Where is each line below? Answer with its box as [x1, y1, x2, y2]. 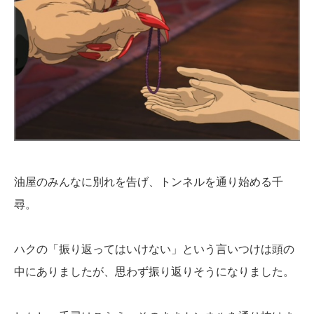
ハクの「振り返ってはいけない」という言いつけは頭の [14, 243, 294, 255]
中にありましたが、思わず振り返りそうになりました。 [14, 265, 294, 278]
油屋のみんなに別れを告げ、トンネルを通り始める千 [14, 175, 283, 188]
